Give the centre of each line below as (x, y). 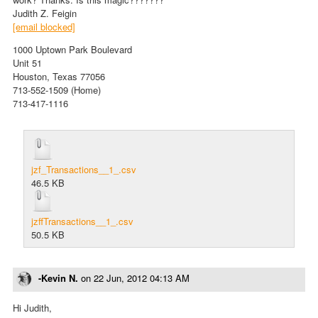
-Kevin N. (58, 278)
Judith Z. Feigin (45, 13)
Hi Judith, (32, 308)
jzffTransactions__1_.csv (82, 221)
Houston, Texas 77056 (59, 76)
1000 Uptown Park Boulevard (72, 49)
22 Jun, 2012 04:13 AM (142, 278)
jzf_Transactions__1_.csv (84, 169)
